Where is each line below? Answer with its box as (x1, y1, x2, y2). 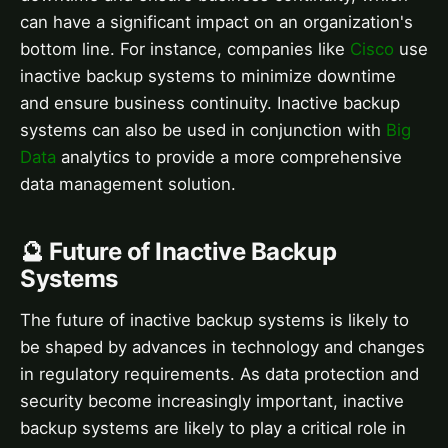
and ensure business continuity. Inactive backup (20, 92, 400, 113)
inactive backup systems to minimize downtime (20, 65, 396, 86)
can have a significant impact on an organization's (20, 11, 413, 32)
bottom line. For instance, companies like (20, 38, 350, 59)
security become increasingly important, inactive (20, 390, 404, 411)
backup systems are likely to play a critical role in (20, 417, 406, 438)
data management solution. (20, 173, 236, 194)
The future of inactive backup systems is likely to (20, 309, 409, 330)
